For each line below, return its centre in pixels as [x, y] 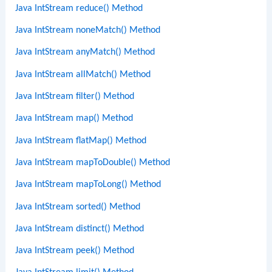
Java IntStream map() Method [74, 119]
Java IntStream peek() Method [75, 251]
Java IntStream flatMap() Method [81, 141]
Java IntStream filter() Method [75, 97]
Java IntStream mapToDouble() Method [93, 162]
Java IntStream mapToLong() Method [88, 185]
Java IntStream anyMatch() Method [85, 53]
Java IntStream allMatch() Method [83, 74]
